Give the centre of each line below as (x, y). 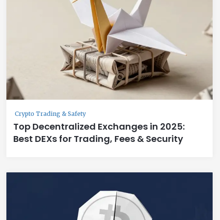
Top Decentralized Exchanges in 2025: (99, 126)
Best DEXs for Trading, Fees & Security (98, 138)
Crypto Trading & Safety (50, 113)
